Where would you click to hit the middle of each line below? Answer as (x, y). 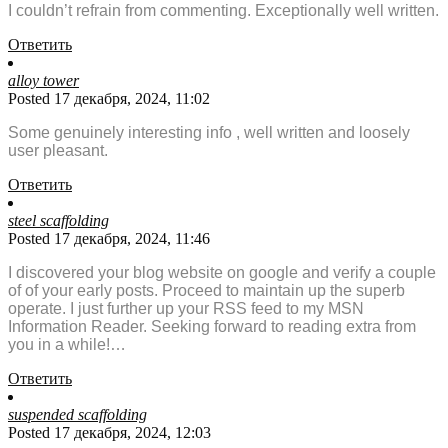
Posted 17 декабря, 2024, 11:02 (109, 99)
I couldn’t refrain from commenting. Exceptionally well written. (223, 11)
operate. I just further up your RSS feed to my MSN (186, 309)
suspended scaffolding (77, 415)
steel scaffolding (58, 221)
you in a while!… (67, 345)
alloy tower (43, 81)
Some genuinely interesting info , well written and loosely (209, 133)
